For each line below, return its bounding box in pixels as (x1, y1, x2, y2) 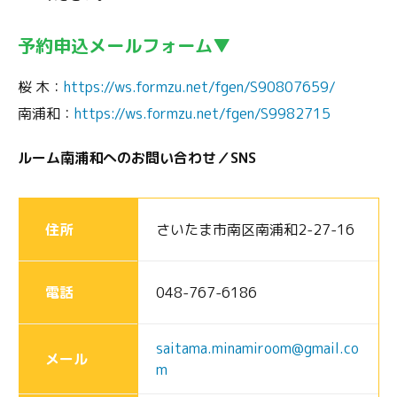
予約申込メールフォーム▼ (18, 33, 230, 58)
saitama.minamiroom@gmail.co (156, 339, 359, 359)
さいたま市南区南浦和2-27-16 (156, 220, 354, 240)
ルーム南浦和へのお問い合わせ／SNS (18, 148, 256, 168)
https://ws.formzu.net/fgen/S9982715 (74, 104, 331, 124)
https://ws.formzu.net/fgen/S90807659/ (64, 77, 336, 97)
